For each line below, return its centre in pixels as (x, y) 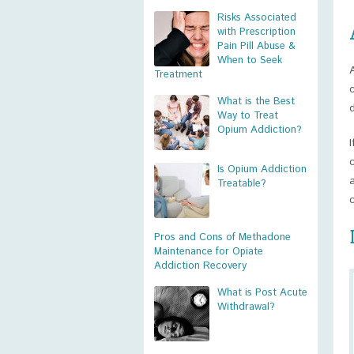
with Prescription (256, 32)
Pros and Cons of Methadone (222, 237)
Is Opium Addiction (262, 169)
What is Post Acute (262, 293)
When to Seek (250, 60)
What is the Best (256, 102)
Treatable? (242, 184)
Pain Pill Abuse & (256, 46)
